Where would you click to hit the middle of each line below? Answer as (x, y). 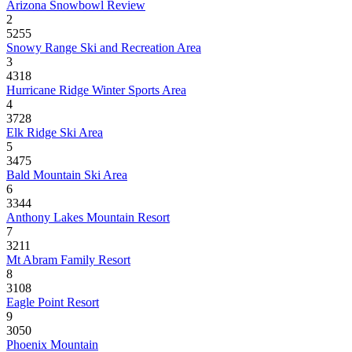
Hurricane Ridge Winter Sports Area (96, 90)
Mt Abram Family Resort (68, 260)
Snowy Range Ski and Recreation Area (104, 48)
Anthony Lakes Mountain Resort (88, 217)
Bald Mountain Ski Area (67, 175)
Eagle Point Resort (53, 302)
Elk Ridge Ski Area (55, 132)
